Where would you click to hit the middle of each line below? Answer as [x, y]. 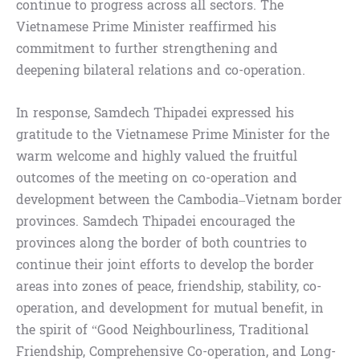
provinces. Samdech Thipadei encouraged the [155, 222]
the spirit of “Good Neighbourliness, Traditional [162, 330]
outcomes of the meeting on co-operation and [157, 178]
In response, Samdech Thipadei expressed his [155, 113]
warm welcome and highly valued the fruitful [157, 157]
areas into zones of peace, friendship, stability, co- [169, 287]
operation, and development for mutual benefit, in [170, 309]
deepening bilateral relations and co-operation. [161, 71]
